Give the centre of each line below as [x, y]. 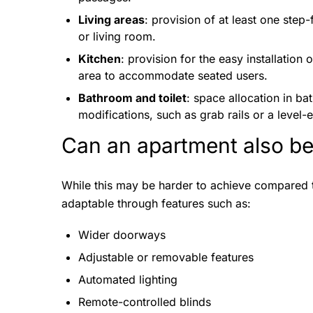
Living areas [111, 20]
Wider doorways [122, 235]
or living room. [117, 36]
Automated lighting [128, 279]
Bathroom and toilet [132, 98]
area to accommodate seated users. [173, 75]
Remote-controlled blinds [145, 302]
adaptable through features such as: [156, 203]
